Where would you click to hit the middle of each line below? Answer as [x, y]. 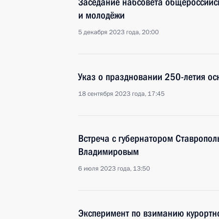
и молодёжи [101, 15]
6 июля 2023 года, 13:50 [114, 169]
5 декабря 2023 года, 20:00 [119, 32]
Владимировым [109, 152]
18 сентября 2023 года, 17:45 [121, 94]
